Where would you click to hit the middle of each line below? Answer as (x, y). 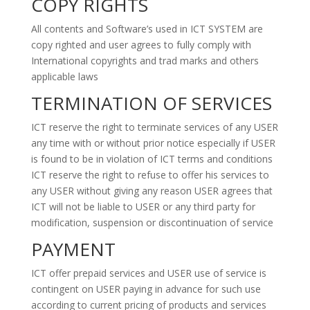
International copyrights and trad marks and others (145, 61)
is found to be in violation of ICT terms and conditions (152, 159)
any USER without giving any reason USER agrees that (152, 191)
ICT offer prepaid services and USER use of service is (148, 273)
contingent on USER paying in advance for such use (146, 289)
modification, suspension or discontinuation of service (152, 222)
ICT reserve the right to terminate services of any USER (154, 127)
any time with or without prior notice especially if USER (153, 143)
